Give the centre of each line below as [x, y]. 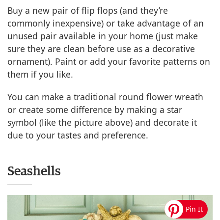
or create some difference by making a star [95, 110]
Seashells [34, 171]
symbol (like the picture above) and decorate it [102, 122]
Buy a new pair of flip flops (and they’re [88, 10]
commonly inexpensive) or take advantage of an [106, 23]
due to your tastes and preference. [78, 135]
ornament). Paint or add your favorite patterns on [109, 61]
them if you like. [40, 74]
